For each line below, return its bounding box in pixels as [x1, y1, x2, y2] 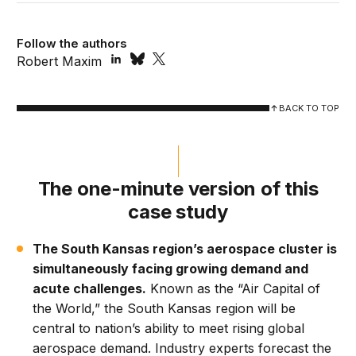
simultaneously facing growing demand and [33, 261, 309, 277]
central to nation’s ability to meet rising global [33, 320, 305, 337]
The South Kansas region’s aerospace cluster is [33, 241, 338, 257]
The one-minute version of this [37, 177, 319, 201]
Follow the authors [17, 36, 128, 52]
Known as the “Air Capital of [146, 281, 321, 297]
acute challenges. [33, 281, 147, 297]
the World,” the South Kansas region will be [33, 300, 296, 317]
